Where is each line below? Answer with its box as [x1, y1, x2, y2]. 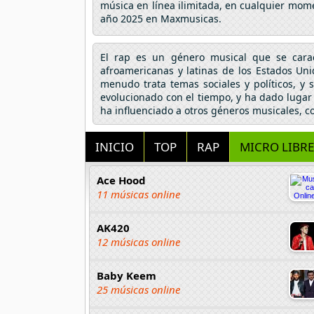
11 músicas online [97, 186, 180, 201]
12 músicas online [97, 234, 180, 249]
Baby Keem [97, 268, 156, 282]
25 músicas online [97, 282, 180, 296]
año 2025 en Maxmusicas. [100, 11, 221, 25]
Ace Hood [97, 172, 146, 187]
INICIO [95, 138, 134, 155]
